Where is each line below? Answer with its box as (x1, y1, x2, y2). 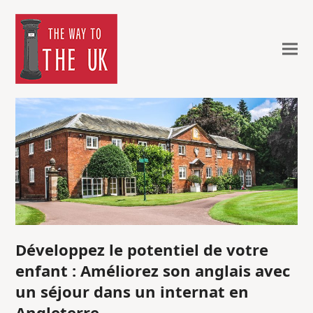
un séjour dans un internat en (15, 280, 249, 302)
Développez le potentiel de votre (15, 238, 269, 260)
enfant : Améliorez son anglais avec (15, 259, 291, 281)
